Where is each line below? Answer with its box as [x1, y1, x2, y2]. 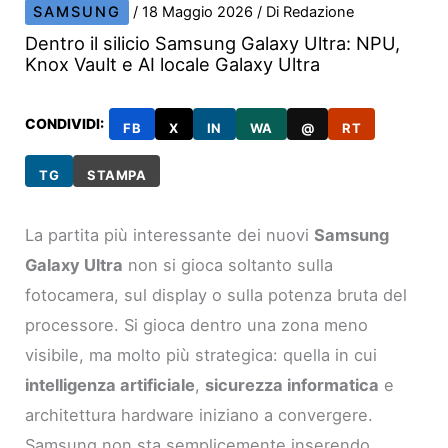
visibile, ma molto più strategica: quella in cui [25, 344, 378, 365]
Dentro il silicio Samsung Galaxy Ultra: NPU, [25, 31, 401, 54]
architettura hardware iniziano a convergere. [25, 404, 374, 425]
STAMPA [87, 167, 147, 184]
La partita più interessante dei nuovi [25, 224, 315, 245]
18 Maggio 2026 [142, 2, 258, 21]
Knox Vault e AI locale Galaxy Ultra [25, 52, 321, 75]
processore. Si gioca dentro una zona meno [25, 314, 369, 335]
